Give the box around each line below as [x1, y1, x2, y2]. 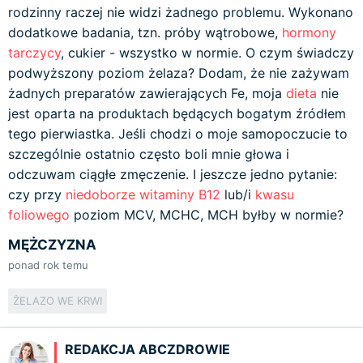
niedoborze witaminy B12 [66, 186, 220, 203]
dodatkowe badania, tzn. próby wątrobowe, [8, 24, 282, 41]
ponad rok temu [8, 258, 88, 271]
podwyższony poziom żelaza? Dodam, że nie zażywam [8, 65, 349, 81]
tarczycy [8, 45, 61, 61]
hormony [282, 24, 336, 41]
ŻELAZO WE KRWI [13, 294, 102, 307]
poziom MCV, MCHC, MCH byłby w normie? [70, 207, 344, 223]
